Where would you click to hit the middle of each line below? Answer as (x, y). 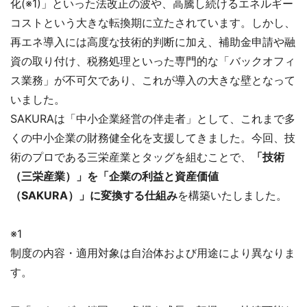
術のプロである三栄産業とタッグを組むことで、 (131, 157)
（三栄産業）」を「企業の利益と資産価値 (114, 176)
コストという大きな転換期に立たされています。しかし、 (153, 23)
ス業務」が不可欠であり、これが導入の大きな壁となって (153, 80)
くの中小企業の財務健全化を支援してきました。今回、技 (153, 138)
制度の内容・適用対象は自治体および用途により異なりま (153, 253)
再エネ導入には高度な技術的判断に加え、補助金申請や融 (153, 42)
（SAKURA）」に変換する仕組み (94, 195)
